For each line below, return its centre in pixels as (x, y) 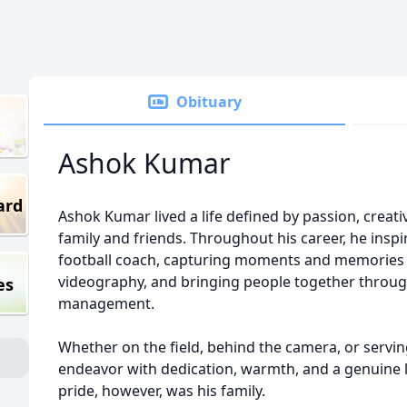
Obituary (209, 102)
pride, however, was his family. (162, 391)
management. (106, 303)
